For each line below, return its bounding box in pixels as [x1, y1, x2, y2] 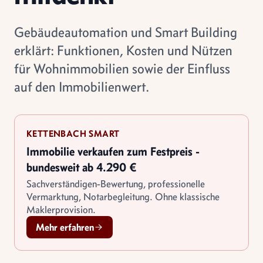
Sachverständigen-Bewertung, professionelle [26, 177, 205, 190]
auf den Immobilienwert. [14, 78, 149, 95]
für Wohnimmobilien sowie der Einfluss [14, 60, 230, 77]
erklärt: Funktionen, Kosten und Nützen [14, 42, 232, 59]
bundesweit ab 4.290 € [26, 160, 137, 174]
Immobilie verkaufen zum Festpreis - [26, 144, 200, 159]
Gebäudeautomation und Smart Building [14, 23, 237, 41]
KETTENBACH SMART [26, 128, 120, 139]
